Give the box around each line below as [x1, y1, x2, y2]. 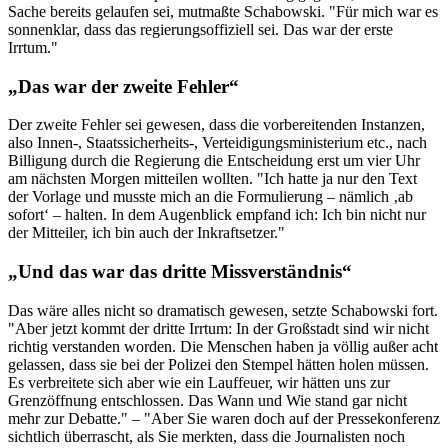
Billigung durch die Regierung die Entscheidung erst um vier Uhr [8, 152, 420, 170]
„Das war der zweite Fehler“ [8, 75, 239, 97]
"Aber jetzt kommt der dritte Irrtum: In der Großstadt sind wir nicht [8, 319, 429, 337]
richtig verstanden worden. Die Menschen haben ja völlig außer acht [8, 337, 438, 355]
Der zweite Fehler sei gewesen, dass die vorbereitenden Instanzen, [8, 116, 425, 134]
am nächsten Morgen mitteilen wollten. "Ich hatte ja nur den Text [8, 170, 417, 188]
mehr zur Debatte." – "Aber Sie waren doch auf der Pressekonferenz [8, 409, 440, 427]
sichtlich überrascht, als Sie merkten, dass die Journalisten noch [8, 427, 405, 445]
